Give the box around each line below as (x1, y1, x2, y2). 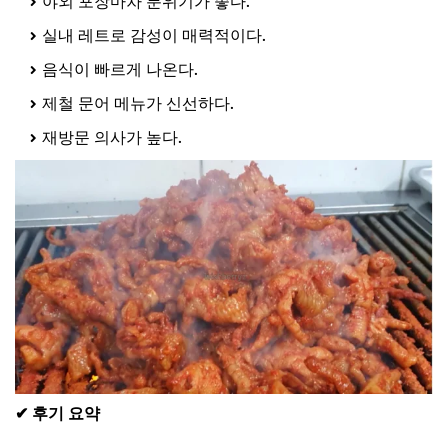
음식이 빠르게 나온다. (42, 60, 198, 80)
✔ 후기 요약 (15, 404, 100, 424)
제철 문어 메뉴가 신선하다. (42, 94, 234, 114)
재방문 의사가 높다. (42, 128, 182, 148)
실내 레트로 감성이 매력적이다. (42, 26, 266, 46)
